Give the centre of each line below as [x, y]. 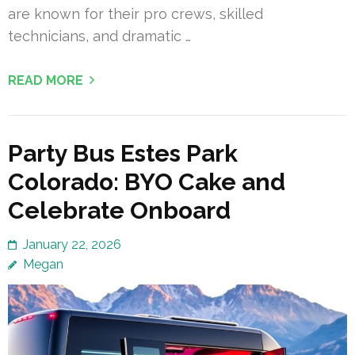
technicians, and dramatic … [99, 36]
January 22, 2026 [72, 244]
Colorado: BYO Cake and [147, 181]
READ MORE [46, 80]
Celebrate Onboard [119, 210]
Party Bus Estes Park [123, 153]
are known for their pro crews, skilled [136, 13]
